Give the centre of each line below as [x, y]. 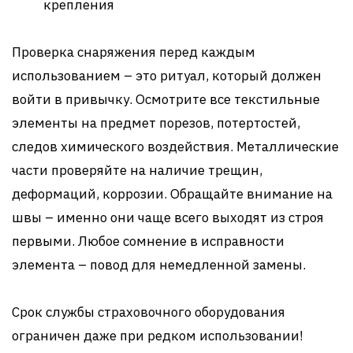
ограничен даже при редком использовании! [158, 336]
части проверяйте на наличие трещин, [137, 170]
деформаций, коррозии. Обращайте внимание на [172, 194]
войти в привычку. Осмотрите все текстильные [166, 99]
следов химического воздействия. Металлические [175, 147]
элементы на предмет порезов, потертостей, [156, 123]
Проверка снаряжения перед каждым [134, 52]
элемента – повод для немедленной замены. [159, 265]
